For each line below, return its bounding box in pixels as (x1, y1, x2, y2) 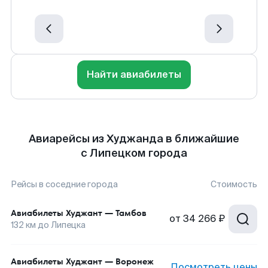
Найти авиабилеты (87, 68, 181, 81)
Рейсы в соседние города (11, 179, 118, 190)
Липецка (51, 220, 86, 230)
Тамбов (115, 207, 147, 219)
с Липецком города (81, 146, 187, 160)
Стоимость (211, 179, 257, 190)
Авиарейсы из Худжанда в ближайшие (29, 132, 239, 146)
